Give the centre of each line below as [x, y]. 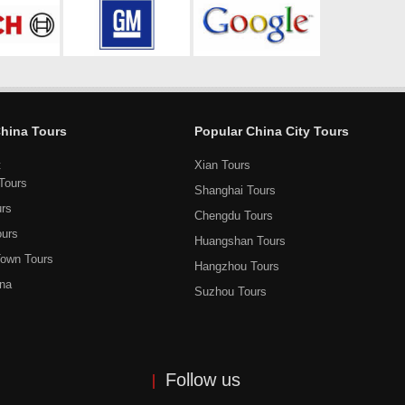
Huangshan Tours [240, 241]
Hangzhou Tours [237, 266]
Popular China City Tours [272, 131]
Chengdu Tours [234, 216]
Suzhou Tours [231, 292]
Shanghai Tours [235, 190]
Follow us [203, 380]
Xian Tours [222, 165]
